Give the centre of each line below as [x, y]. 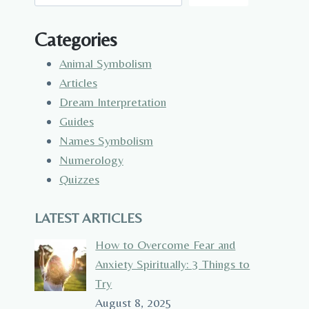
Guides [76, 121]
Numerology [91, 160]
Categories [76, 40]
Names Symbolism [106, 141]
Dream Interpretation [112, 102]
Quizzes [79, 179]
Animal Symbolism [105, 63]
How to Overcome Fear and [166, 245]
